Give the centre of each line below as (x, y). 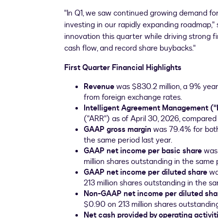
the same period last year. (128, 140)
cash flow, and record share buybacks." (130, 48)
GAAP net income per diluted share (145, 172)
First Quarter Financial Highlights (123, 68)
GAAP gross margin (118, 129)
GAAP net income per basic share (144, 151)
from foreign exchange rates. (133, 97)
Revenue (99, 87)
